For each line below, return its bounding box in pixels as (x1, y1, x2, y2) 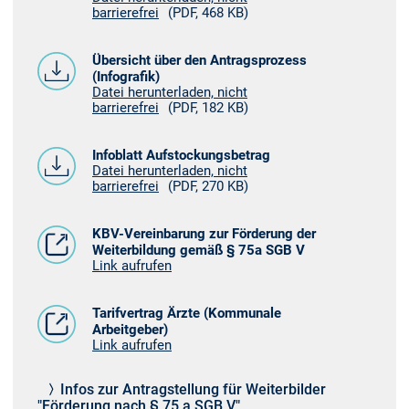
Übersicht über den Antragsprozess (92, 52, 307, 69)
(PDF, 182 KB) (168, 100, 248, 117)
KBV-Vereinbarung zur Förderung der (92, 225, 316, 243)
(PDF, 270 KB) (168, 178, 248, 195)
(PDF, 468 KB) (168, 5, 248, 22)
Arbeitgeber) (92, 321, 168, 339)
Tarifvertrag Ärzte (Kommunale (92, 305, 281, 322)
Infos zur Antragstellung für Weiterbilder (60, 381, 326, 399)
